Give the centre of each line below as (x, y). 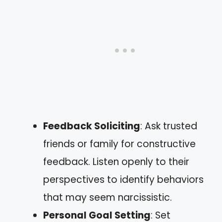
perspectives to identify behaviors (123, 180)
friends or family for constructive (119, 144)
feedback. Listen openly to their (116, 162)
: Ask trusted (169, 126)
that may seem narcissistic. (108, 197)
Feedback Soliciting (92, 126)
